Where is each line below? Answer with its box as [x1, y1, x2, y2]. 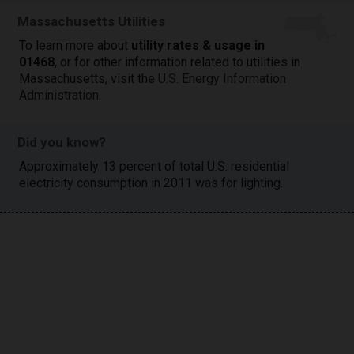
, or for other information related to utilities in [55, 55, 301, 70]
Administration [19, 88, 100, 104]
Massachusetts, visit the [19, 71, 159, 87]
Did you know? [17, 134, 107, 150]
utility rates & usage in [131, 38, 265, 54]
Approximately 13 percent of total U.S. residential [19, 158, 290, 174]
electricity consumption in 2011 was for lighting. [19, 175, 284, 190]
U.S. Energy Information [158, 71, 287, 87]
